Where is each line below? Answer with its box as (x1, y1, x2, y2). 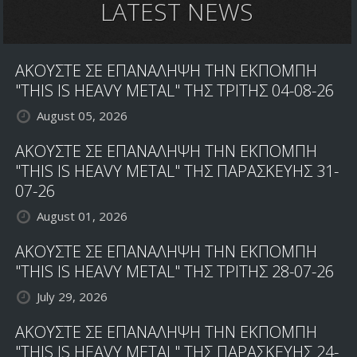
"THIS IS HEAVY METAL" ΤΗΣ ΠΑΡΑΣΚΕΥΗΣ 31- (15, 160, 339, 182)
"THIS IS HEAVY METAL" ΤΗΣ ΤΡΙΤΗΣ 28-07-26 (15, 261, 335, 283)
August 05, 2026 (37, 108, 128, 124)
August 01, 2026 (37, 208, 128, 225)
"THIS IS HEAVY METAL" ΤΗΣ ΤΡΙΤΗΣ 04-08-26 (15, 80, 335, 102)
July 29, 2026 (37, 288, 108, 305)
